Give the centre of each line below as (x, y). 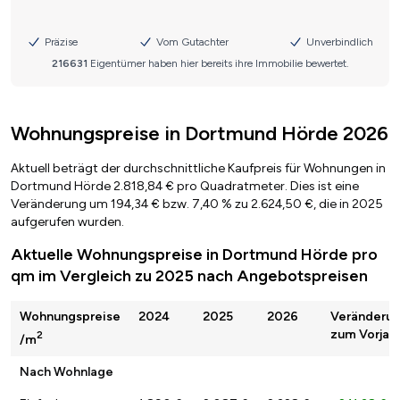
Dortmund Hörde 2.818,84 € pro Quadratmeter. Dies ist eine (185, 187)
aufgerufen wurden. (67, 222)
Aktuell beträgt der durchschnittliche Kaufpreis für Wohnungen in (198, 169)
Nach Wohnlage (67, 372)
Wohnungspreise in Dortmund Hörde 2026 (200, 134)
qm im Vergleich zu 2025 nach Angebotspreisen (189, 276)
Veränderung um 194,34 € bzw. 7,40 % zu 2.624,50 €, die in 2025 (197, 204)
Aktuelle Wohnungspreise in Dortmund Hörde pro (194, 255)
